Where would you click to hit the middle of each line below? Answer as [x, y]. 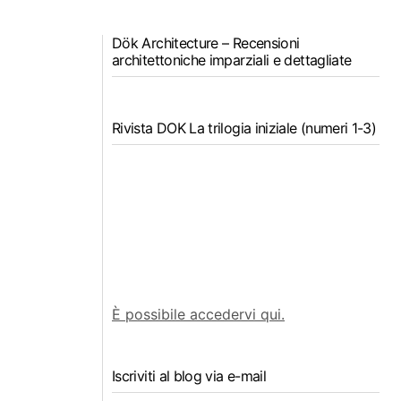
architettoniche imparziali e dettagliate [232, 60]
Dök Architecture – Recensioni [206, 43]
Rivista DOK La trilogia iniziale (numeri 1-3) [244, 128]
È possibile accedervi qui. [198, 314]
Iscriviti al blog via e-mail [189, 375]
